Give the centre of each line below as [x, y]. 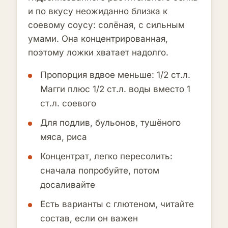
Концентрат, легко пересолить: [106, 156]
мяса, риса [64, 137]
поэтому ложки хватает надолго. [98, 52]
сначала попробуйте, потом [100, 170]
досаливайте [68, 185]
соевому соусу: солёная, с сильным [106, 25]
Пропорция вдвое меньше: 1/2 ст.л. [115, 75]
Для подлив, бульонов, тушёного [110, 123]
